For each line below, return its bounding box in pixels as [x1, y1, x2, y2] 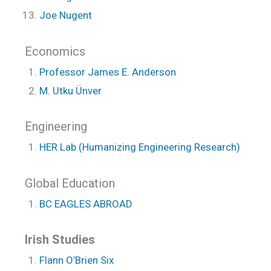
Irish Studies [25, 232, 95, 247]
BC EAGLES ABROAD [39, 197, 135, 210]
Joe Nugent [39, 9, 94, 21]
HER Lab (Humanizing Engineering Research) [39, 141, 240, 153]
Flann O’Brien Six [39, 254, 114, 266]
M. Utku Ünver [39, 84, 102, 97]
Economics [25, 44, 85, 59]
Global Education [25, 175, 115, 191]
